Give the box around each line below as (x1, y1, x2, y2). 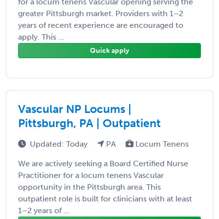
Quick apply (90, 46, 129, 55)
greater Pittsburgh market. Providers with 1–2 (18, 8, 183, 18)
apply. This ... (18, 32, 64, 42)
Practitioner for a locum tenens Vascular (18, 170, 164, 180)
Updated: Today (30, 139, 89, 149)
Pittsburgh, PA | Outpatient (18, 116, 161, 130)
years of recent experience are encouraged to (18, 20, 183, 30)
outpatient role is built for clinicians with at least (18, 194, 192, 203)
